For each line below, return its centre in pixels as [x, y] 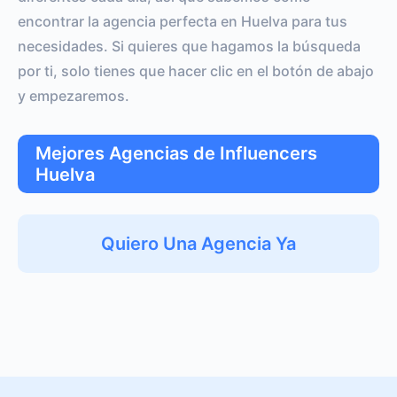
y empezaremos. [74, 96]
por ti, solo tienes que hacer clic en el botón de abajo [196, 71]
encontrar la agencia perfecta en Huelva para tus [183, 21]
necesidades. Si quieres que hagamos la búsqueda [189, 46]
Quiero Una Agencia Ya [198, 244]
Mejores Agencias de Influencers [176, 153]
